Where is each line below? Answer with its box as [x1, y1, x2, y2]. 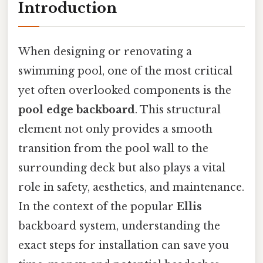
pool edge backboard [18, 103, 135, 116]
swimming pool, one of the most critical [18, 64, 232, 77]
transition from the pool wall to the [18, 141, 208, 155]
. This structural [135, 103, 221, 116]
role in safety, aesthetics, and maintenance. [18, 180, 244, 194]
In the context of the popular [18, 200, 177, 213]
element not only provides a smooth [18, 122, 213, 136]
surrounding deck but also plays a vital [18, 161, 225, 174]
